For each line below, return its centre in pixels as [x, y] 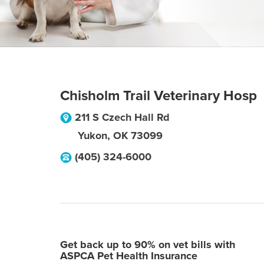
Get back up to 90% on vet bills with [148, 245]
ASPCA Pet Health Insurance [129, 256]
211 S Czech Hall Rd [122, 117]
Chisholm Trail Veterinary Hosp [159, 96]
